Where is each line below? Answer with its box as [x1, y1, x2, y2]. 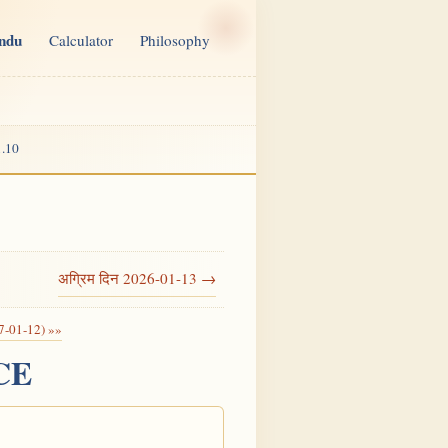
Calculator [49, 30, 114, 51]
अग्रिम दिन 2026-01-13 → [58, 268, 216, 289]
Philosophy [140, 30, 211, 51]
